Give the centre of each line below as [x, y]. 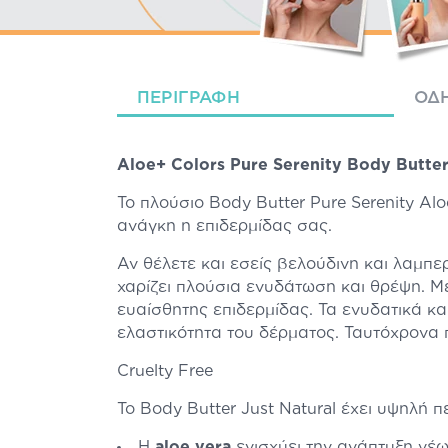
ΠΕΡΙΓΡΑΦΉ [188, 97]
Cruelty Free [165, 371]
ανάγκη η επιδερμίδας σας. [224, 226]
